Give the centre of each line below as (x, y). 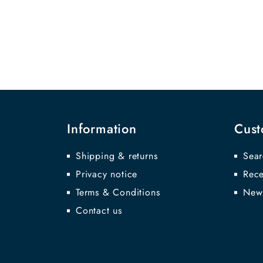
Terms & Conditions (118, 192)
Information (102, 129)
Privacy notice (107, 174)
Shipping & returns (117, 156)
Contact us (99, 210)
